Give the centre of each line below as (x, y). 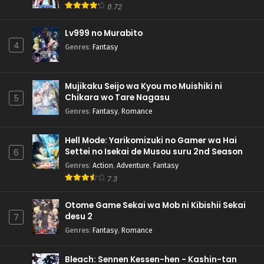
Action (103, 166)
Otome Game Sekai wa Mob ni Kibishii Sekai (155, 206)
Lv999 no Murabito (104, 34)
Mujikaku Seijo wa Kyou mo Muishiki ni (143, 87)
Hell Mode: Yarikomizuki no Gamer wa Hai (151, 141)
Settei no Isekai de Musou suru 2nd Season (154, 152)
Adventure (133, 166)
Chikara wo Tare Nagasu (117, 98)
